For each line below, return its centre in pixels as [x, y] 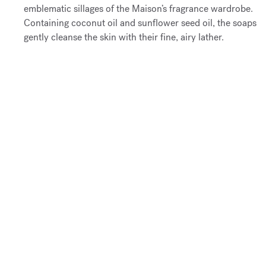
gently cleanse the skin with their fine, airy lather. [124, 37]
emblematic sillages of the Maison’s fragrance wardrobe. [138, 8]
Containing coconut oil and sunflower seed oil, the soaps [140, 23]
